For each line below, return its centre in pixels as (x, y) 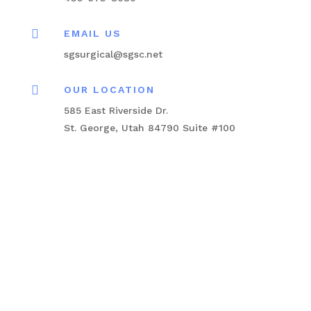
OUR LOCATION (109, 89)
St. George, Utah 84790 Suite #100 (149, 127)
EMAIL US (92, 33)
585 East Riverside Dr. (116, 110)
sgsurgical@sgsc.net (113, 54)
